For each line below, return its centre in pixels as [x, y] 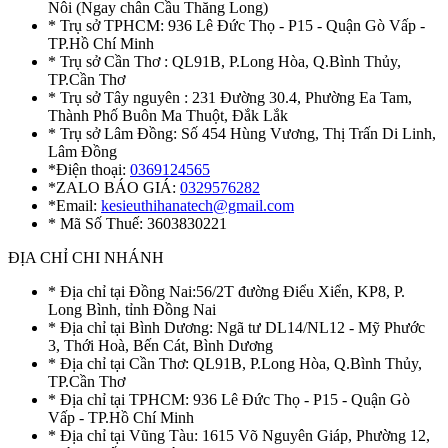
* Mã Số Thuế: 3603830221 [137, 223]
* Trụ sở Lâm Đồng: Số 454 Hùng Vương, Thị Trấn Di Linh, [242, 133]
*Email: [74, 205]
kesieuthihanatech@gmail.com [197, 205]
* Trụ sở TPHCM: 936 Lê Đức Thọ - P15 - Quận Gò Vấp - [236, 25]
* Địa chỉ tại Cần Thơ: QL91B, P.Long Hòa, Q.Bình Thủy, [235, 363]
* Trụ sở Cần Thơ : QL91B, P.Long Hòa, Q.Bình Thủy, [224, 61]
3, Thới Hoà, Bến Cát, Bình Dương [160, 345]
